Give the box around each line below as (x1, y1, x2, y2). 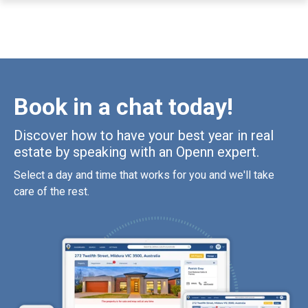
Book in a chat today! (14, 93, 233, 120)
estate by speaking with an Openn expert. (14, 144, 259, 160)
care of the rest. (14, 185, 89, 198)
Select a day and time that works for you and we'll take (14, 168, 274, 181)
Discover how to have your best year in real (14, 127, 274, 144)
